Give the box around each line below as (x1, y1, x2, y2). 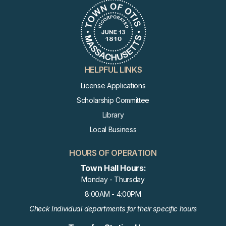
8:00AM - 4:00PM (85, 190, 141, 198)
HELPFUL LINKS (84, 65, 142, 75)
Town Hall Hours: (80, 163, 146, 173)
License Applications (80, 81, 146, 90)
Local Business (89, 125, 137, 134)
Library (102, 110, 124, 119)
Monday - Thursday (81, 175, 145, 184)
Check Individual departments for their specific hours (29, 204, 197, 213)
